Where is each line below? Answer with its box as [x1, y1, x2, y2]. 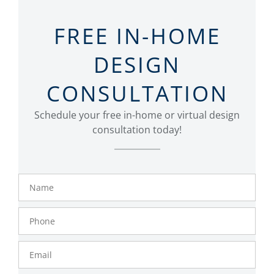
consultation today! [92, 122, 182, 136]
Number [24, 216, 58, 228]
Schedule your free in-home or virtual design [34, 108, 240, 122]
